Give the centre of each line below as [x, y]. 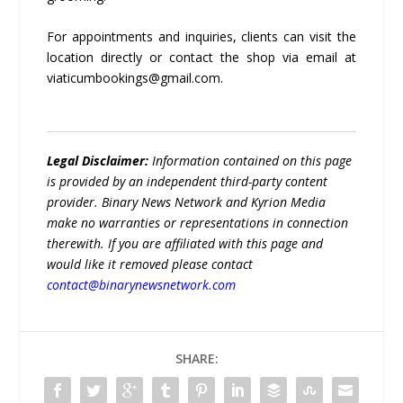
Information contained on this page [252, 161]
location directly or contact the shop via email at [201, 58]
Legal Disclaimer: [100, 161]
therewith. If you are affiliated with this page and [185, 244]
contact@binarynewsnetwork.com [142, 285]
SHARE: [197, 359]
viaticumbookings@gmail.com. [135, 78]
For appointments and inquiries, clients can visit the [201, 37]
